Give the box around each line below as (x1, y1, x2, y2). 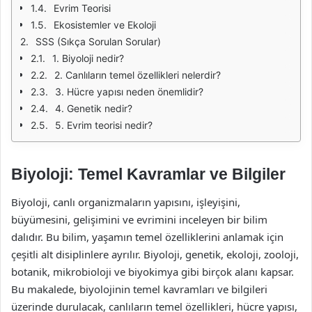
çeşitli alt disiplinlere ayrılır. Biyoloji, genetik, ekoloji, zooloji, (11, 247, 299, 261)
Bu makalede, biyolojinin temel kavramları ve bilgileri (11, 281, 267, 296)
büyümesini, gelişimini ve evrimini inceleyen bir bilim (11, 212, 267, 226)
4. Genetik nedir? (55, 102, 132, 114)
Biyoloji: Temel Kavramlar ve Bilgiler (11, 165, 286, 183)
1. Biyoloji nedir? (52, 52, 124, 64)
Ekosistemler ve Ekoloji (54, 19, 156, 31)
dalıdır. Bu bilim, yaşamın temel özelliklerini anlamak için (11, 229, 283, 244)
